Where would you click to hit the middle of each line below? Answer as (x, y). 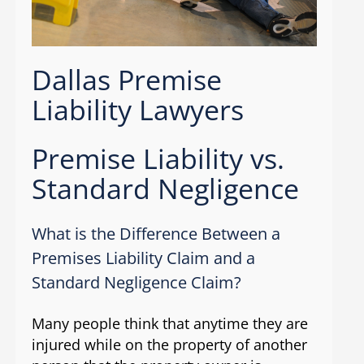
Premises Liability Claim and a (143, 258)
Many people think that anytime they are (169, 324)
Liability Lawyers (137, 109)
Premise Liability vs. (158, 158)
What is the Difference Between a (156, 234)
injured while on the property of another (169, 345)
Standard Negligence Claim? (136, 283)
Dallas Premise (126, 79)
